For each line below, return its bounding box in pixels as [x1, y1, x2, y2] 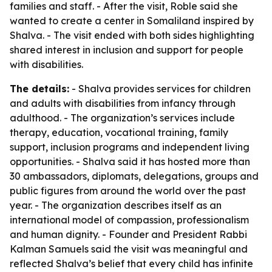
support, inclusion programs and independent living [10, 141, 250, 153]
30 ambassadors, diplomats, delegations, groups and [10, 170, 259, 182]
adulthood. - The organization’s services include [10, 112, 235, 124]
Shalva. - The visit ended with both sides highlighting [10, 29, 254, 41]
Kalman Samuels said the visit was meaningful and [10, 243, 248, 255]
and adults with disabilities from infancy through [10, 97, 236, 109]
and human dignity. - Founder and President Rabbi [10, 228, 247, 240]
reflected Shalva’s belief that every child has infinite [10, 257, 253, 270]
